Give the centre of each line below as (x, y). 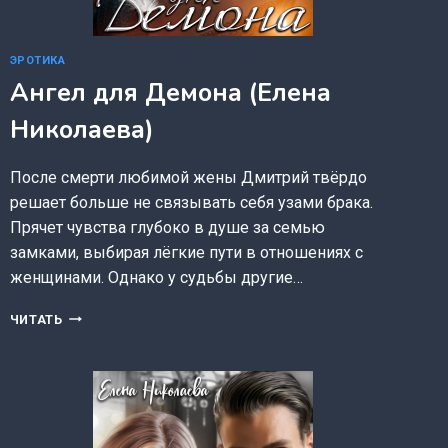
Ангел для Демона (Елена (170, 92)
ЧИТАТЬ (36, 319)
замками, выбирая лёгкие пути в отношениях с (186, 252)
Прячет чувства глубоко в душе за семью (167, 227)
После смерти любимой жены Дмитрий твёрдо (188, 177)
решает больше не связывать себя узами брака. (191, 202)
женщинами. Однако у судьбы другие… (156, 277)
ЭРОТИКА (37, 61)
